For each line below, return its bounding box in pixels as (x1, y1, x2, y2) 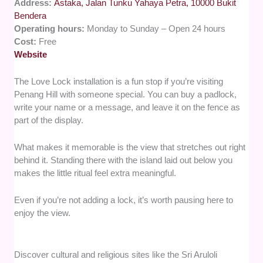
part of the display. (14, 114, 84, 125)
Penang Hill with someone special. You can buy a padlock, (14, 89, 237, 99)
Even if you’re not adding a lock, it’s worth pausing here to (14, 194, 234, 205)
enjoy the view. (14, 207, 71, 218)
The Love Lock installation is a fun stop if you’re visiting (14, 76, 224, 86)
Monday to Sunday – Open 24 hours (87, 23, 226, 33)
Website (14, 49, 48, 59)
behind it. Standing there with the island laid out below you (14, 154, 233, 165)
